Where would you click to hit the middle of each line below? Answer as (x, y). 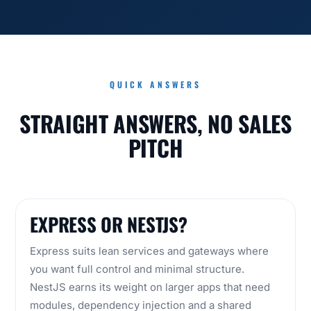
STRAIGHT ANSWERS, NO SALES (155, 124)
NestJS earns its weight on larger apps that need (150, 287)
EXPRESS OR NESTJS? (109, 225)
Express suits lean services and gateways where (150, 251)
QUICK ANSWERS (155, 85)
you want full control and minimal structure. (137, 269)
